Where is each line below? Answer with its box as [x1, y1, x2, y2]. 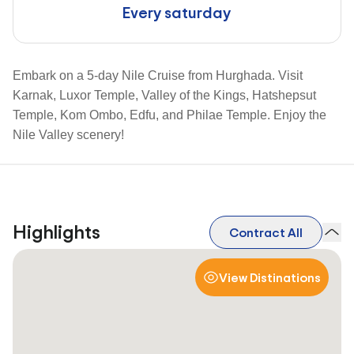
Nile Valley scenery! [13, 128, 124, 141]
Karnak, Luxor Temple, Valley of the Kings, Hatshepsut [13, 88, 316, 102]
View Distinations [218, 269, 321, 286]
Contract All [228, 224, 303, 241]
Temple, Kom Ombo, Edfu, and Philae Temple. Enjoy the [13, 108, 326, 122]
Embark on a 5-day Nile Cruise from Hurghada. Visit [13, 69, 303, 82]
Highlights [13, 219, 100, 245]
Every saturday [122, 2, 232, 23]
